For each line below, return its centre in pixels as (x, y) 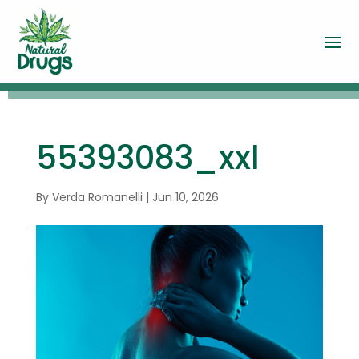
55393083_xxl (147, 157)
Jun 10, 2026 (185, 197)
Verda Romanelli (97, 197)
